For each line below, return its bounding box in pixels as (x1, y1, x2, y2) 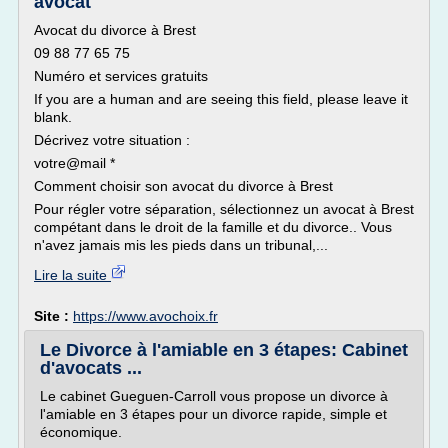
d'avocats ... (40, 358, 142, 378)
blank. (34, 109, 72, 125)
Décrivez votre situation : (34, 132, 190, 148)
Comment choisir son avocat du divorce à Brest (34, 178, 333, 194)
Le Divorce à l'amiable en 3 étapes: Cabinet (40, 340, 408, 360)
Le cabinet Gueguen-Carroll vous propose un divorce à (40, 388, 388, 404)
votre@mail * (34, 155, 115, 171)
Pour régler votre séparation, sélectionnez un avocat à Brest (34, 201, 414, 217)
